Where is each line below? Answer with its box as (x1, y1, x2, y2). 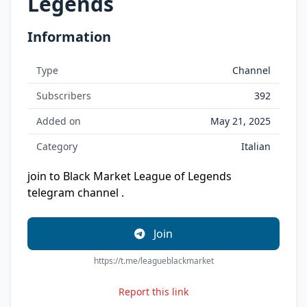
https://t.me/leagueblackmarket (93, 255, 214, 267)
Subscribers (36, 89, 91, 102)
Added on (36, 114, 81, 127)
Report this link (119, 285, 188, 298)
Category (36, 140, 77, 153)
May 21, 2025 (210, 114, 271, 127)
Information (27, 27, 111, 46)
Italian (241, 140, 271, 153)
